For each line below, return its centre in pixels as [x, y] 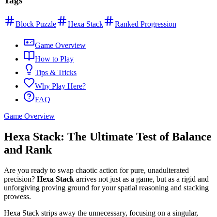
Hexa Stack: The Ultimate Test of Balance [108, 137]
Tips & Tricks [56, 73]
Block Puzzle [36, 24]
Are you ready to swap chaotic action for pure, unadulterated [96, 170]
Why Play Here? [60, 86]
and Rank [28, 150]
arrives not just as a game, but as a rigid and [141, 179]
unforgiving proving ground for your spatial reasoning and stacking [106, 187]
